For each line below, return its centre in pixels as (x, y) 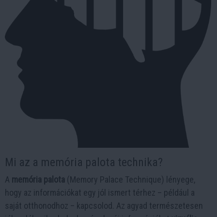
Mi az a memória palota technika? (84, 162)
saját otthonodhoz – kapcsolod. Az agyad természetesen (104, 205)
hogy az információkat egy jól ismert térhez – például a (100, 192)
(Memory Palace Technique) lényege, (130, 179)
